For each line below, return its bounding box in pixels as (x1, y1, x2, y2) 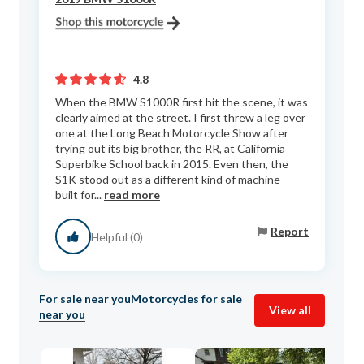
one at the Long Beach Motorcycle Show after (55, 126, 288, 140)
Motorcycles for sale (131, 292, 242, 305)
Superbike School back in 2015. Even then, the (55, 157, 288, 171)
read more (104, 188, 160, 201)
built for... (55, 188, 104, 201)
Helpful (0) (91, 229, 143, 244)
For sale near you (39, 292, 131, 305)
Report (271, 223, 309, 238)
